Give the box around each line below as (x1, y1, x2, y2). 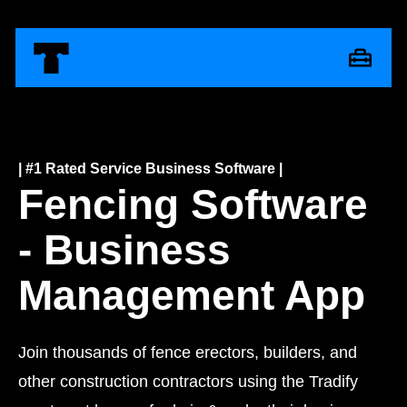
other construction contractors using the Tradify (18, 372, 358, 392)
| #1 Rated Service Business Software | (18, 161, 283, 176)
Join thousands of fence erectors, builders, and (18, 343, 357, 362)
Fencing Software (18, 181, 368, 228)
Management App (18, 272, 365, 319)
